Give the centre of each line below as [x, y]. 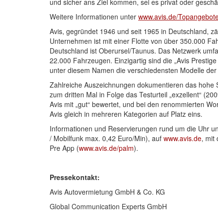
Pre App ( [64, 148]
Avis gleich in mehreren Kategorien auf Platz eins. [126, 114]
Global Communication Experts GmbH [108, 206]
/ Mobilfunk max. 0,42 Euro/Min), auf [107, 138]
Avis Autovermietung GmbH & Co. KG [107, 191]
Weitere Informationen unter [94, 16]
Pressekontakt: [75, 177]
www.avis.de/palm [106, 148]
